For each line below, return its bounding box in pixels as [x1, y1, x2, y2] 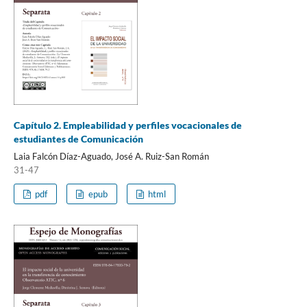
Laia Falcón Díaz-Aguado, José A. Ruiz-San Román [13, 150, 209, 162]
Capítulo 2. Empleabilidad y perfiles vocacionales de [13, 119, 242, 131]
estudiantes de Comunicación [13, 132, 143, 145]
